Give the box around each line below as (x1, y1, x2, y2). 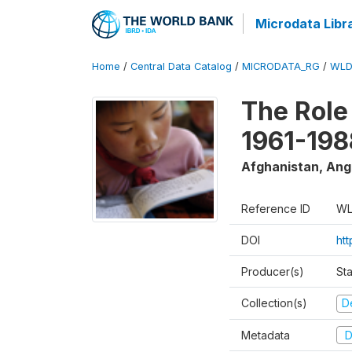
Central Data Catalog (130, 60, 232, 72)
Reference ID (241, 202, 310, 215)
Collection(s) (241, 296, 307, 310)
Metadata (241, 328, 290, 342)
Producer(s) (241, 265, 304, 278)
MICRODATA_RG (242, 60, 320, 72)
